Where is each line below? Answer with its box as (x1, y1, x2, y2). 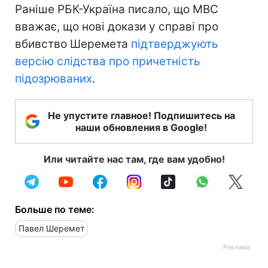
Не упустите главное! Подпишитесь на (47, 109, 235, 121)
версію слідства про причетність (15, 54, 200, 68)
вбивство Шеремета (15, 36, 131, 51)
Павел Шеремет (19, 223, 84, 233)
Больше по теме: (15, 203, 95, 215)
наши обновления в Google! (75, 121, 207, 133)
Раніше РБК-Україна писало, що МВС (15, 2, 218, 16)
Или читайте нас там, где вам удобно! (43, 153, 225, 165)
